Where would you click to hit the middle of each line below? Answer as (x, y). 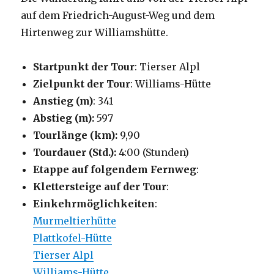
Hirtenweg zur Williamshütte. (95, 33)
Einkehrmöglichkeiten (94, 204)
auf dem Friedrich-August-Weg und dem (118, 16)
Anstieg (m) (63, 101)
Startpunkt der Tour (84, 67)
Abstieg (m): (64, 118)
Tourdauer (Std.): (75, 153)
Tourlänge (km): (77, 135)
